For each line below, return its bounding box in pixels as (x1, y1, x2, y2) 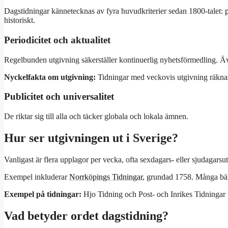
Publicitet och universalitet (4, 91, 114, 102)
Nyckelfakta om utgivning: (4, 72, 96, 81)
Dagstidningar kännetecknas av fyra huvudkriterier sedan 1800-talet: (4, 7, 225, 16)
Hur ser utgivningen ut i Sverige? (4, 131, 178, 145)
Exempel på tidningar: (4, 189, 81, 198)
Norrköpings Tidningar (69, 172, 142, 181)
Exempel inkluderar (4, 172, 69, 181)
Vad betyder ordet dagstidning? (4, 209, 168, 222)
